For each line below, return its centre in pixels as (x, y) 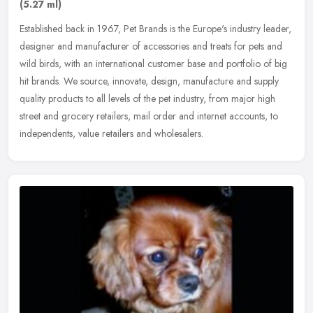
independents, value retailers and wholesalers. (111, 133)
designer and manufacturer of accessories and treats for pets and (151, 46)
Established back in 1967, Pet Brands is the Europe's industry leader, (155, 28)
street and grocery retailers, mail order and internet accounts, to (149, 116)
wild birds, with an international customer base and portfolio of (146, 63)
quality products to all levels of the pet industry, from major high (147, 98)
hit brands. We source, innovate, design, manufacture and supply (149, 81)
